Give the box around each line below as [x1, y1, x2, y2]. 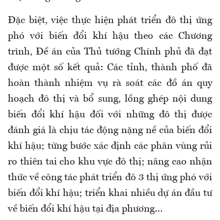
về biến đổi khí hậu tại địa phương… [8, 204, 163, 215]
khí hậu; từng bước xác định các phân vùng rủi [8, 141, 212, 152]
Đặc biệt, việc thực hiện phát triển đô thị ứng [8, 16, 212, 26]
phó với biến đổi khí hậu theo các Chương [8, 31, 212, 42]
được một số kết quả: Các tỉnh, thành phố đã [8, 63, 212, 73]
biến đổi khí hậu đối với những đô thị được [8, 110, 212, 120]
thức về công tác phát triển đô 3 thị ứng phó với [8, 173, 212, 183]
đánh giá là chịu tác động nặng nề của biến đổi [8, 126, 212, 136]
